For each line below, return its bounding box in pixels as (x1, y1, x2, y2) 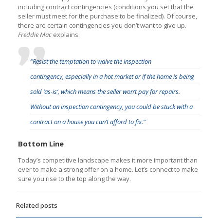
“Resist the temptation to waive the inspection (30, 56, 151, 66)
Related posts (16, 200, 57, 210)
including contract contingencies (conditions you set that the (18, 2, 194, 11)
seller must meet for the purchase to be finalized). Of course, (18, 11, 197, 20)
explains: (51, 30, 80, 39)
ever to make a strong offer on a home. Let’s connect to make (18, 164, 198, 174)
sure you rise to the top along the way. (18, 174, 131, 183)
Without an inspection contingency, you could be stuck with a (30, 102, 193, 111)
